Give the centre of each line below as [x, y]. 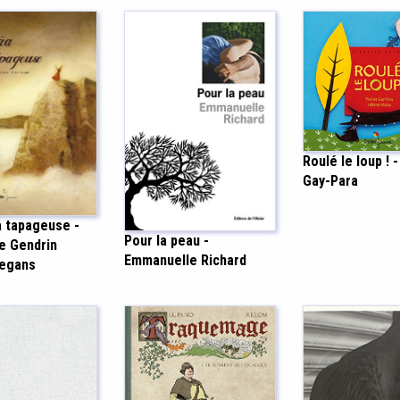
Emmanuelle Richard [185, 261]
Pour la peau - [167, 241]
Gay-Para [330, 181]
